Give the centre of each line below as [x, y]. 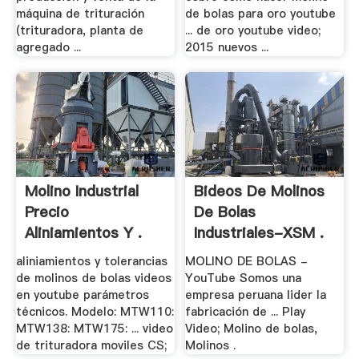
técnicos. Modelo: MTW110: [95, 311]
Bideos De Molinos [260, 192]
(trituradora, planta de [79, 31]
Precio [46, 212]
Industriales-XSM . [259, 233]
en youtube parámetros [82, 294]
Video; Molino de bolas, [252, 328]
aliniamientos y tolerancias [91, 261]
